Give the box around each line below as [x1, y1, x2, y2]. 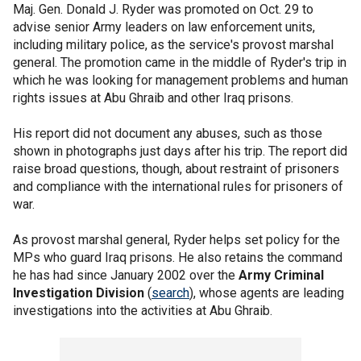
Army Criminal [239, 268, 324, 283]
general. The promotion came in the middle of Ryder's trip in [13, 55, 346, 70]
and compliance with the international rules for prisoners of [13, 179, 343, 194]
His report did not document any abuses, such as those [13, 126, 322, 141]
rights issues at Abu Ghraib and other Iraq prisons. [13, 90, 293, 106]
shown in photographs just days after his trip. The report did [13, 143, 347, 159]
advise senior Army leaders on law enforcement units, [13, 19, 315, 35]
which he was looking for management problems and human [13, 73, 348, 88]
